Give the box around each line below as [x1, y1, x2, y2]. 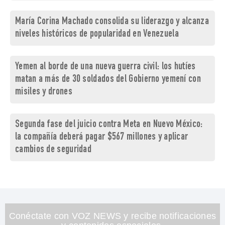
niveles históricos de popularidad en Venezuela [15, 29, 179, 40]
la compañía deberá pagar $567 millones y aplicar [15, 132, 188, 143]
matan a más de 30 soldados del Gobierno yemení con [15, 74, 201, 85]
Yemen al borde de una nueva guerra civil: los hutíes [15, 62, 196, 73]
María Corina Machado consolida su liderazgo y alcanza [15, 17, 209, 28]
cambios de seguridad [15, 145, 92, 156]
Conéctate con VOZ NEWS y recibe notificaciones [9, 211, 216, 221]
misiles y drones [15, 87, 72, 98]
